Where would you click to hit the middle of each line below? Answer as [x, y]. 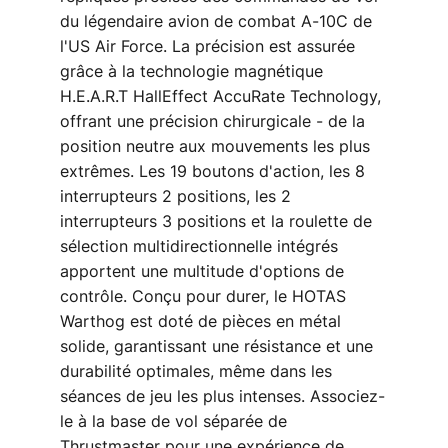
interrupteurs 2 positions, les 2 [175, 197]
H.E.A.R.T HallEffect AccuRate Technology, [220, 97]
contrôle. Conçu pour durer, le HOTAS [203, 297]
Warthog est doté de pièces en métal [200, 322]
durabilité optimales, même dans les [196, 372]
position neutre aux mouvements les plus [215, 147]
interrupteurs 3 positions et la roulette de [216, 222]
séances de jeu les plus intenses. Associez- [222, 397]
